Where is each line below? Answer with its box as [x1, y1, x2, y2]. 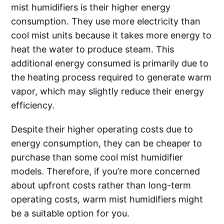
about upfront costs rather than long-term [11, 179, 191, 190]
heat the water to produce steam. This [11, 43, 174, 54]
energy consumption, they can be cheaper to [11, 137, 202, 148]
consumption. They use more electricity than [11, 15, 201, 26]
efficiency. [11, 99, 55, 110]
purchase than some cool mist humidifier [11, 151, 183, 162]
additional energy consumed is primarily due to [11, 57, 209, 68]
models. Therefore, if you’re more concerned [11, 165, 200, 176]
